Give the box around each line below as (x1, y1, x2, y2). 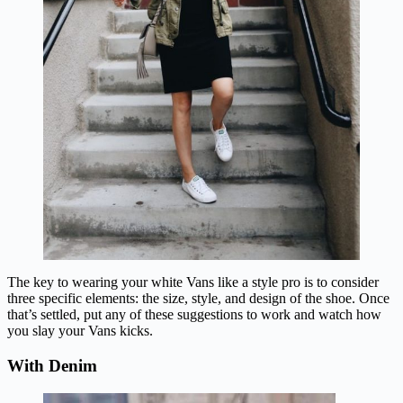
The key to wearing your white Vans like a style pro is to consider (7, 274, 379, 291)
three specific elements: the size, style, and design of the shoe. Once (7, 291, 390, 307)
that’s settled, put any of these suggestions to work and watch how (7, 307, 381, 323)
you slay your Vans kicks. (7, 323, 153, 339)
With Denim (7, 356, 97, 376)
